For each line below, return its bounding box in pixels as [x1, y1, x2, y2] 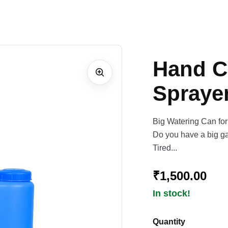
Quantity [153, 217, 186, 226]
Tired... [153, 144, 178, 153]
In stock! [153, 188, 191, 199]
